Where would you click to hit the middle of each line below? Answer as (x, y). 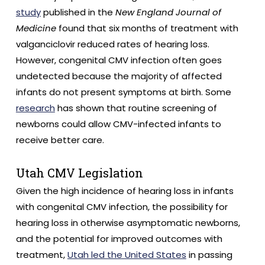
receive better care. (60, 140)
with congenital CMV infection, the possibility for (122, 207)
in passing (209, 255)
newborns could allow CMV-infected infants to (118, 124)
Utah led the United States (127, 255)
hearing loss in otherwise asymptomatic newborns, (128, 223)
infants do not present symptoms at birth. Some (123, 92)
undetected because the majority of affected (119, 76)
